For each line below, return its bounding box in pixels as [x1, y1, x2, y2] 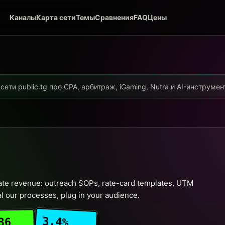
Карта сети [36, 13, 76, 22]
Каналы [10, 13, 36, 22]
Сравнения [95, 13, 134, 22]
